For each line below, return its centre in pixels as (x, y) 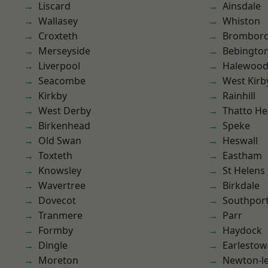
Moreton (58, 260)
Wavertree (62, 185)
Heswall (240, 141)
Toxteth (55, 156)
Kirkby (53, 96)
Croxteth (58, 36)
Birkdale (241, 185)
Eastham (242, 156)
